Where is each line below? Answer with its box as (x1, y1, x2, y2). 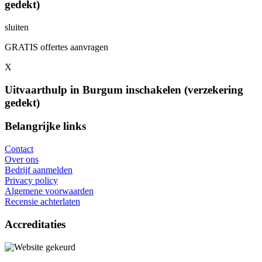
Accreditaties (5, 218, 65, 230)
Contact (5, 144, 33, 154)
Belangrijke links (5, 120, 86, 133)
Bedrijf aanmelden (5, 165, 73, 175)
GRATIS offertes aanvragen (5, 42, 108, 52)
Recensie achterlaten (5, 196, 80, 207)
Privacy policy (5, 175, 58, 186)
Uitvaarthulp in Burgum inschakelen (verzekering (5, 83, 243, 96)
